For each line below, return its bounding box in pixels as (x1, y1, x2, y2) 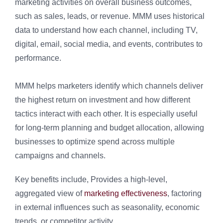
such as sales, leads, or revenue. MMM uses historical (15, 12, 205, 21)
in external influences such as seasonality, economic (15, 203, 200, 212)
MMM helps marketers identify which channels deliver (15, 82, 203, 91)
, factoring (167, 189, 202, 198)
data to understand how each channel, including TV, (15, 26, 198, 35)
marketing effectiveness (84, 189, 167, 198)
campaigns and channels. (15, 151, 106, 160)
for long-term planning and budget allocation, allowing (15, 123, 204, 132)
